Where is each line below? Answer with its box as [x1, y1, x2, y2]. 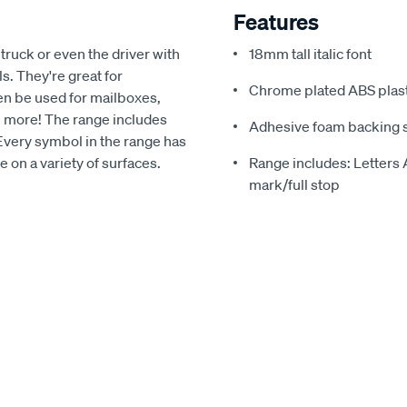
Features [233, 8, 319, 35]
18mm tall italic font [249, 45, 372, 63]
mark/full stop [249, 175, 340, 194]
